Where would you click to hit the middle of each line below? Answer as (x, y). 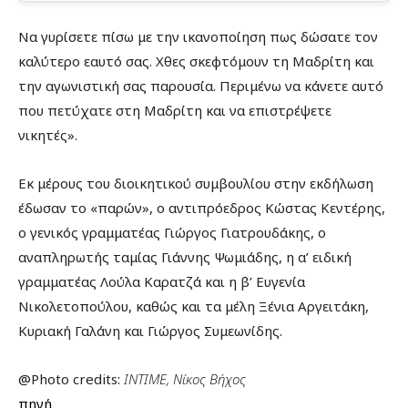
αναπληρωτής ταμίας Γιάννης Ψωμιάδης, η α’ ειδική (185, 257)
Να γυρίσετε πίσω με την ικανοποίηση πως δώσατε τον (198, 37)
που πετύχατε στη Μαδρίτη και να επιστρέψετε (175, 111)
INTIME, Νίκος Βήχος (185, 379)
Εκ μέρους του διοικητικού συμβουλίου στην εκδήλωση (196, 184)
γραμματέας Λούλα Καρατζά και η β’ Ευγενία (162, 282)
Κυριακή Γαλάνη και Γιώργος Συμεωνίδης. (150, 331)
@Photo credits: (71, 379)
